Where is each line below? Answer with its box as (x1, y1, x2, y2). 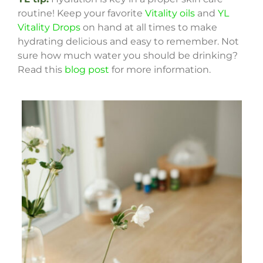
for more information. (109, 63, 211, 75)
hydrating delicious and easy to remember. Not (17, 35, 239, 47)
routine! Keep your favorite (17, 7, 145, 19)
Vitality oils (144, 7, 195, 19)
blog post (64, 63, 109, 75)
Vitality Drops (17, 21, 80, 33)
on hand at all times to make (80, 21, 217, 33)
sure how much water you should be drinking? (17, 49, 238, 61)
